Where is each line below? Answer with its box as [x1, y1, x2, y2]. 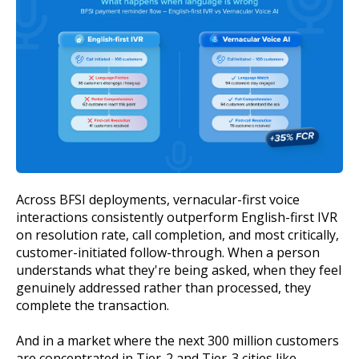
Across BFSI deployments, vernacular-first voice [16, 190, 300, 208]
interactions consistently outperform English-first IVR [16, 208, 337, 226]
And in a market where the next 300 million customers [16, 331, 339, 349]
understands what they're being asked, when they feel [16, 260, 341, 279]
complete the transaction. [16, 296, 169, 314]
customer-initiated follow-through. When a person [16, 243, 320, 261]
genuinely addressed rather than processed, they [16, 278, 311, 296]
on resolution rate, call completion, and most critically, [16, 225, 339, 244]
